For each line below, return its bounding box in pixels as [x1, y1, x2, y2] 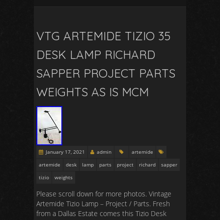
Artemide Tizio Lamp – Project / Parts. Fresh [36, 199, 170, 208]
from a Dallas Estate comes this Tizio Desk [36, 209, 166, 218]
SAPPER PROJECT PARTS [36, 66, 175, 81]
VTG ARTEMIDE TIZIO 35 [36, 28, 170, 43]
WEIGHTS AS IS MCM [36, 84, 149, 99]
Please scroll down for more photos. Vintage [36, 189, 171, 198]
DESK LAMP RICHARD [36, 47, 155, 62]
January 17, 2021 [46, 148, 85, 155]
